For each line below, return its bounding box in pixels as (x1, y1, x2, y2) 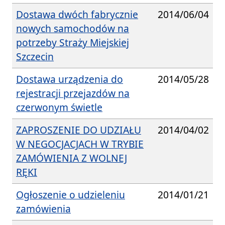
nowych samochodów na (16, 21, 129, 35)
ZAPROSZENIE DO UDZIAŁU (16, 123, 141, 137)
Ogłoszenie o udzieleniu (16, 187, 125, 201)
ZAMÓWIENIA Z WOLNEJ (16, 151, 127, 165)
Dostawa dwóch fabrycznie (16, 7, 138, 21)
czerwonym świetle (16, 100, 102, 114)
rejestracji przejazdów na (16, 86, 130, 100)
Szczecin (16, 49, 54, 63)
